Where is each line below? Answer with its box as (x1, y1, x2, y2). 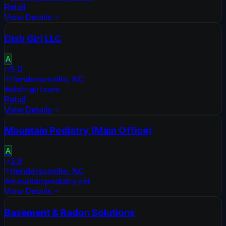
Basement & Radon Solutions (5, 206, 135, 218)
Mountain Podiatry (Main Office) (5, 125, 152, 137)
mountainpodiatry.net (10, 176, 90, 186)
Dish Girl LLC (5, 32, 62, 44)
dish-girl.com (10, 84, 60, 94)
